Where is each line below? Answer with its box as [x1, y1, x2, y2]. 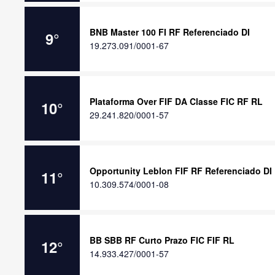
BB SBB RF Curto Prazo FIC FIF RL [90, 234, 234, 246]
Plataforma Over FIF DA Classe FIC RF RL [90, 95, 263, 107]
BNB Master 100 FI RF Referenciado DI [90, 26, 250, 38]
